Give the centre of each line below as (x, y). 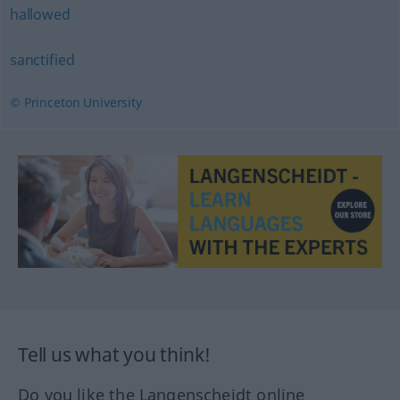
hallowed (40, 14)
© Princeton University (75, 102)
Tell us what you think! (115, 355)
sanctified (42, 60)
